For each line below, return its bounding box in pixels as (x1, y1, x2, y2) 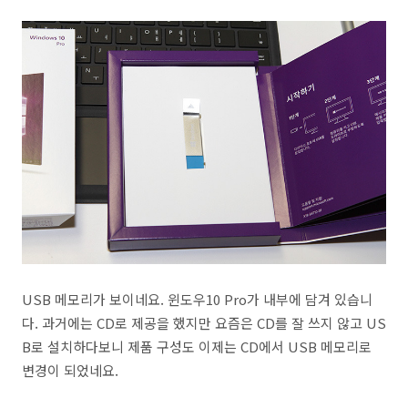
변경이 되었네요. (22, 360, 118, 380)
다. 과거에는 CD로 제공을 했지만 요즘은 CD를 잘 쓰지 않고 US (22, 312, 386, 332)
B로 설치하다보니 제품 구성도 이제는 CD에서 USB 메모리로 (22, 336, 372, 356)
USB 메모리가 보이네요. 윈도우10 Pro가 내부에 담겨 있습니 (22, 289, 372, 309)
